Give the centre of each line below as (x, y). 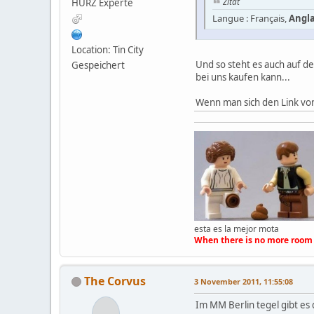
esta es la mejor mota (237, 228)
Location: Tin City (108, 49)
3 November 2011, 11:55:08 (244, 281)
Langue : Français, (251, 19)
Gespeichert (98, 65)
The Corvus (115, 281)
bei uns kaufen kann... (243, 77)
